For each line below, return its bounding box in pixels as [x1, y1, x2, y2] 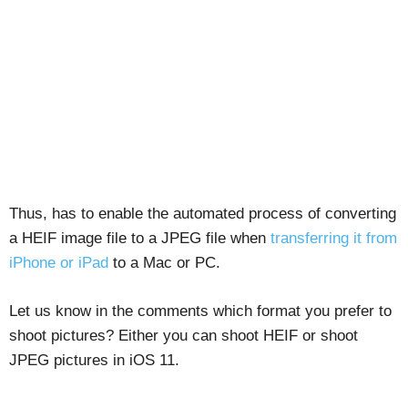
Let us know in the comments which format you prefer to [9, 302, 392, 321]
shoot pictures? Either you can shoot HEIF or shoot [9, 327, 358, 345]
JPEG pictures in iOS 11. [9, 352, 179, 370]
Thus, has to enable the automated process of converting [9, 205, 396, 223]
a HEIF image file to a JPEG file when [9, 229, 270, 248]
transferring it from [270, 229, 397, 248]
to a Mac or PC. [108, 254, 220, 272]
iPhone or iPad [9, 254, 108, 272]
